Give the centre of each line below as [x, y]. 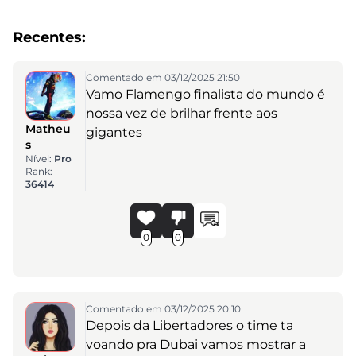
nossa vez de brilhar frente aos [181, 113]
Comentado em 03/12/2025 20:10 [163, 308]
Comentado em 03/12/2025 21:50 [163, 77]
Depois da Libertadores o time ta [189, 325]
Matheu [48, 128]
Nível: [40, 158]
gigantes [114, 132]
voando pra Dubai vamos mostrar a [195, 344]
